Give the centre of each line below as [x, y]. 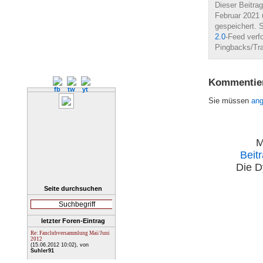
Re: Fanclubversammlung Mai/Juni [70, 233]
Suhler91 [42, 251]
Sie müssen [230, 101]
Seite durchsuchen [73, 188]
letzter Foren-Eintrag [73, 221]
